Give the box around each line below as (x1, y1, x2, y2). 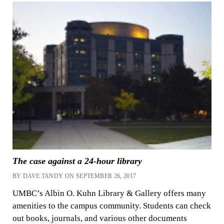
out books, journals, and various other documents (12, 213, 187, 223)
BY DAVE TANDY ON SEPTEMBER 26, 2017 (12, 172, 136, 180)
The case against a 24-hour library (12, 156, 142, 166)
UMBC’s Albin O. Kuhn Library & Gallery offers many (12, 188, 206, 198)
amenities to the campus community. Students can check (12, 200, 211, 210)
